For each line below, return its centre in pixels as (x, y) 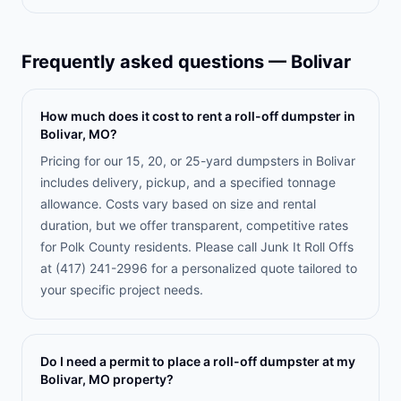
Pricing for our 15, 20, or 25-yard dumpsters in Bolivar (198, 161)
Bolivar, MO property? (107, 379)
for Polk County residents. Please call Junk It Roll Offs (197, 247)
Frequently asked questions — (156, 62)
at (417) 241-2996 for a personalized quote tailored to (199, 268)
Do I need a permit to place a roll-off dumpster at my (198, 361)
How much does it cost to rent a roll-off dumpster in (198, 116)
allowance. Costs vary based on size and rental (178, 204)
